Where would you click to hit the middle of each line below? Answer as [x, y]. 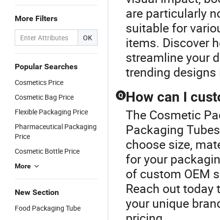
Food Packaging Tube [48, 208]
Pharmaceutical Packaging [56, 126]
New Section [37, 192]
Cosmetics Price [39, 82]
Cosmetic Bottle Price [47, 151]
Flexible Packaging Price [51, 112]
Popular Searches [46, 67]
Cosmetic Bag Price [44, 97]
